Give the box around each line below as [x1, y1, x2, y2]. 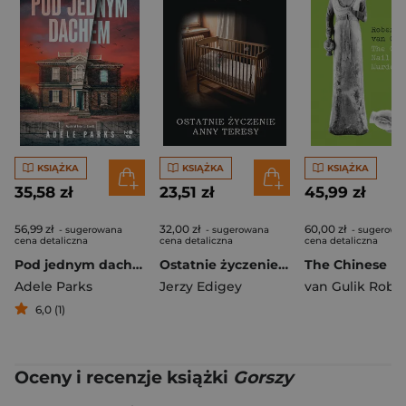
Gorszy [233, 367, 293, 388]
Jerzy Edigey [159, 278, 242, 295]
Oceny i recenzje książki [14, 367, 233, 388]
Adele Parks [14, 278, 92, 295]
